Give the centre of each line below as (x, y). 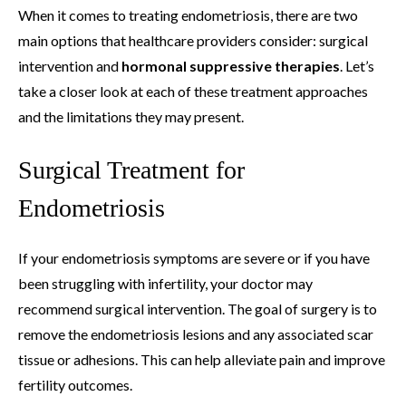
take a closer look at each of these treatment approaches (193, 91)
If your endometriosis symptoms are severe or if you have (194, 257)
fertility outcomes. (75, 384)
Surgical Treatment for (131, 169)
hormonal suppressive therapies (231, 65)
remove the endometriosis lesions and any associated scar (196, 333)
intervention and (70, 65)
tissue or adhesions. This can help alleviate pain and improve (202, 359)
